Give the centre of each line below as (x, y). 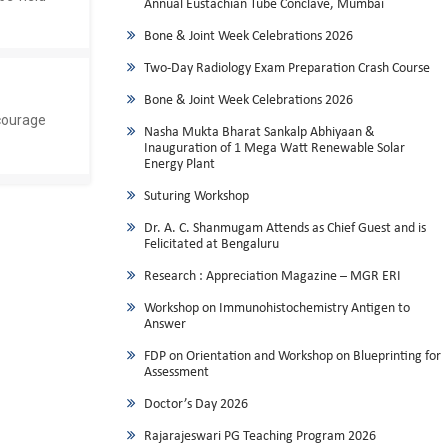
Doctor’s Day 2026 (195, 404)
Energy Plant (179, 164)
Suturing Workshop (196, 196)
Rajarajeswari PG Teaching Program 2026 (259, 436)
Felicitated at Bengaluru (211, 244)
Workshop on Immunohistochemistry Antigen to (276, 308)
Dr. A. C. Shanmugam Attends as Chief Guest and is (284, 228)
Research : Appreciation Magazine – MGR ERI (272, 276)
